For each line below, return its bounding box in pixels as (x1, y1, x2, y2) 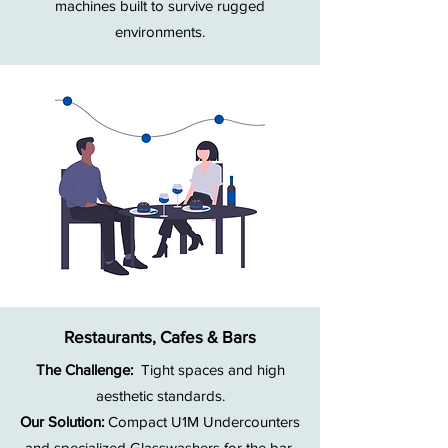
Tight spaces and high (136, 361, 285, 379)
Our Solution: (20, 413, 108, 431)
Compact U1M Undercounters (108, 413, 300, 431)
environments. (115, 23, 205, 41)
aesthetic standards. (95, 387, 225, 405)
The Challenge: (35, 361, 137, 379)
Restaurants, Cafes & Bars (64, 327, 256, 347)
